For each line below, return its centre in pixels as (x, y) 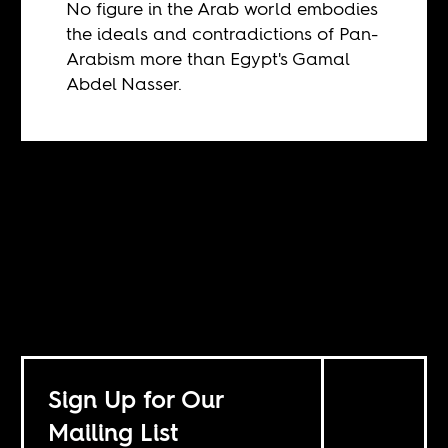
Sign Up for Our (137, 400)
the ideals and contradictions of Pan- (222, 34)
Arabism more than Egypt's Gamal (208, 59)
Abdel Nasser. (124, 84)
